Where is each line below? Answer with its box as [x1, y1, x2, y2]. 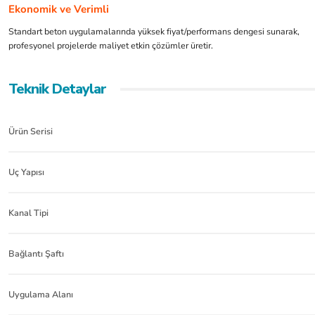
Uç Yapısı [8, 166, 44, 178]
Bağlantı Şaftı [8, 247, 64, 259]
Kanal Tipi [8, 207, 49, 219]
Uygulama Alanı [8, 288, 73, 300]
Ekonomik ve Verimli [8, 2, 109, 16]
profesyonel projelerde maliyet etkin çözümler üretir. [8, 39, 213, 51]
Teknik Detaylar [8, 79, 106, 98]
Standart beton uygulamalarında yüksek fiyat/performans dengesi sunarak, [8, 25, 300, 37]
